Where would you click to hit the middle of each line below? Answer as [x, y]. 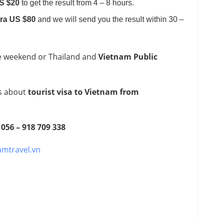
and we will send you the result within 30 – [110, 19]
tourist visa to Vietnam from [83, 92]
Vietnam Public [128, 56]
